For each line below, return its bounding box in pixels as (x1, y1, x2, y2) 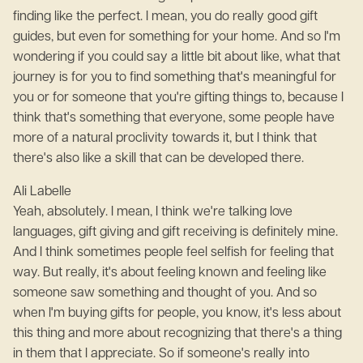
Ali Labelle (13, 186, 78, 199)
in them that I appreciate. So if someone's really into (13, 348, 310, 361)
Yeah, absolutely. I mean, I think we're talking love (13, 206, 293, 219)
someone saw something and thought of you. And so (13, 287, 317, 300)
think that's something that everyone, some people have (13, 112, 335, 125)
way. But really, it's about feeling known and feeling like (13, 267, 327, 280)
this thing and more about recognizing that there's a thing (13, 327, 342, 340)
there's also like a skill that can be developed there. (13, 152, 304, 165)
